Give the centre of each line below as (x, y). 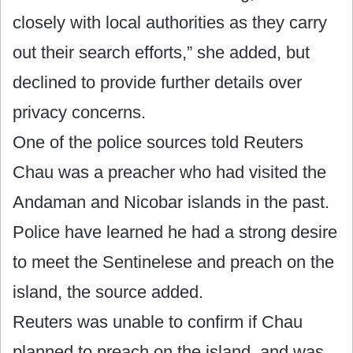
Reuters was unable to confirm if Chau (158, 321)
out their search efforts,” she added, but (161, 52)
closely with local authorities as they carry (170, 22)
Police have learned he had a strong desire (175, 232)
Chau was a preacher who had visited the (169, 172)
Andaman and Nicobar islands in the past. (171, 202)
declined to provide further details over (157, 82)
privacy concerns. (79, 112)
